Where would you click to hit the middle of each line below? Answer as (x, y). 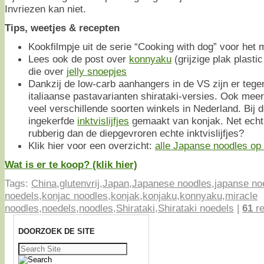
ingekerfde (53, 121)
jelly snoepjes (97, 71)
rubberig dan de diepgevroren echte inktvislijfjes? (136, 133)
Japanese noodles (172, 183)
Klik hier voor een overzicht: (92, 145)
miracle (241, 195)
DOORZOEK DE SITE (57, 231)
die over (47, 71)
